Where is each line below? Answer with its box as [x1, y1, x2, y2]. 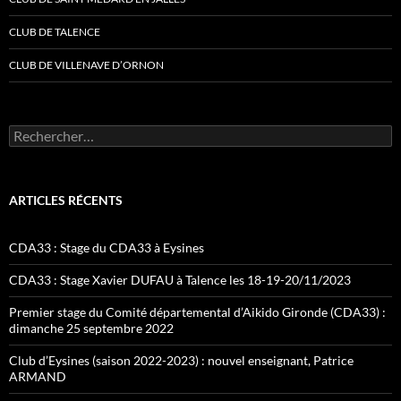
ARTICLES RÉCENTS [9, 192, 123, 208]
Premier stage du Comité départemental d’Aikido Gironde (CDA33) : [9, 304, 386, 320]
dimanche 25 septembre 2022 [9, 320, 174, 336]
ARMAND [9, 369, 66, 384]
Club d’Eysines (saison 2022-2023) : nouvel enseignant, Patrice [9, 353, 354, 368]
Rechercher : [8, 124, 79, 140]
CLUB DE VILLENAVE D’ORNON [9, 58, 164, 72]
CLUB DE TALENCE [9, 25, 100, 38]
